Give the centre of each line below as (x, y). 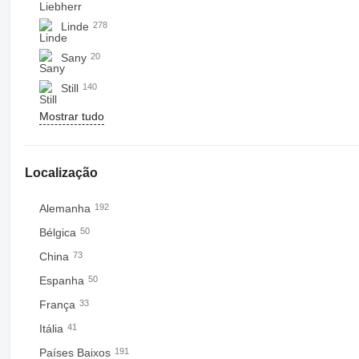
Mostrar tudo (71, 116)
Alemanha (66, 208)
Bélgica (59, 232)
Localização (61, 172)
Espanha (63, 280)
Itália (52, 328)
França (58, 304)
